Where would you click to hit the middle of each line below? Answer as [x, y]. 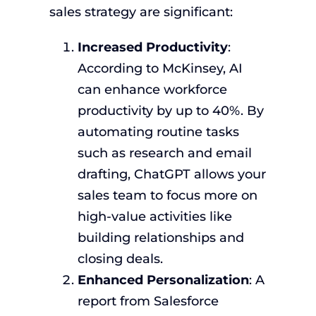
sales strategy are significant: [141, 12]
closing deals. [120, 259]
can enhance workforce [152, 89]
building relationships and [160, 237]
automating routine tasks [158, 132]
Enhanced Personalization [163, 280]
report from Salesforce [148, 301]
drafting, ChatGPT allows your [171, 174]
